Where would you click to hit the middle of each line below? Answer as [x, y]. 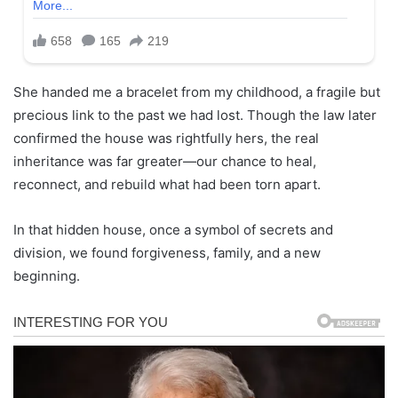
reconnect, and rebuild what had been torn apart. [167, 185]
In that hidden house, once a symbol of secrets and [173, 230]
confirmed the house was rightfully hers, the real [166, 139]
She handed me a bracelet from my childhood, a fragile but [197, 92]
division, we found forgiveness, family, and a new [167, 253]
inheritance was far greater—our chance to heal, [165, 162]
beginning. [47, 276]
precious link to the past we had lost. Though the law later [195, 115]
